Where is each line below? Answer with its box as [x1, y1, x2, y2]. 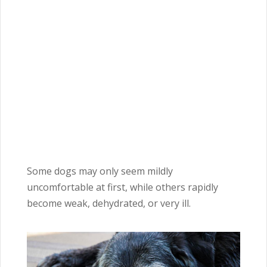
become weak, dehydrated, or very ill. [27, 197, 191, 210]
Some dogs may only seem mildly [27, 164, 173, 178]
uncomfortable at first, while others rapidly [27, 181, 218, 194]
